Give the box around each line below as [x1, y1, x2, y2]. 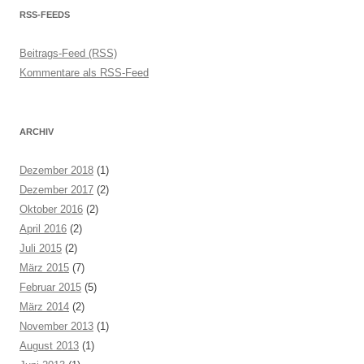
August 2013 [19, 340, 79, 352]
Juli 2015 [19, 242, 62, 254]
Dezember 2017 [19, 184, 93, 196]
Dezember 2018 [19, 164, 93, 176]
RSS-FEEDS [19, 10, 70, 19]
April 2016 [19, 223, 67, 235]
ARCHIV [19, 127, 54, 136]
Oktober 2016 [19, 203, 83, 215]
